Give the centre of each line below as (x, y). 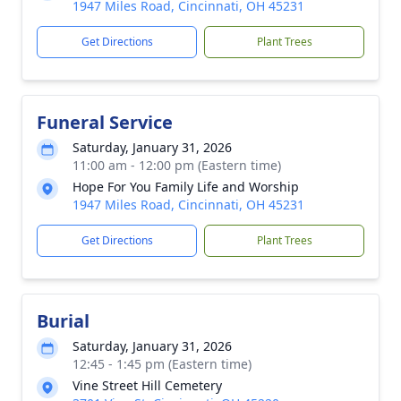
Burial (63, 321)
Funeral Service (105, 122)
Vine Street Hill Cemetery (147, 385)
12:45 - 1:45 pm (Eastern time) (162, 364)
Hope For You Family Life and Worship (186, 187)
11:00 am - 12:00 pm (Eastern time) (177, 165)
